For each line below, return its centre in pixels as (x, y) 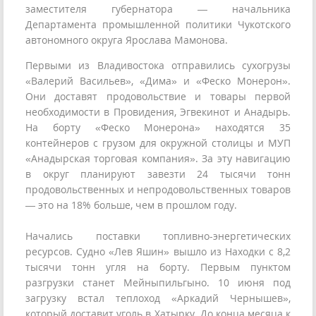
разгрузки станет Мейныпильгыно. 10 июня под (158, 283)
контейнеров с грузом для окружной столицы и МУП (158, 143)
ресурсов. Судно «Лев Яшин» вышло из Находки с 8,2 (158, 252)
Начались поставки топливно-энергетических (158, 236)
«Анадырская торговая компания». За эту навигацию (158, 159)
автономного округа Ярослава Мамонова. (127, 40)
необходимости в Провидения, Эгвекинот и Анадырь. (158, 112)
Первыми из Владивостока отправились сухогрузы (158, 66)
